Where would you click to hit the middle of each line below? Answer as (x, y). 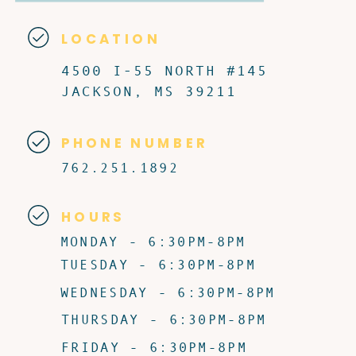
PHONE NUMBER (135, 143)
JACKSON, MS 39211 (149, 91)
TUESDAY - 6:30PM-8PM (158, 265)
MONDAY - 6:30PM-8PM (153, 241)
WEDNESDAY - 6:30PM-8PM (168, 292)
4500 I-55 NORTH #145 (165, 71)
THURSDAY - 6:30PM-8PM (164, 319)
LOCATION (111, 39)
